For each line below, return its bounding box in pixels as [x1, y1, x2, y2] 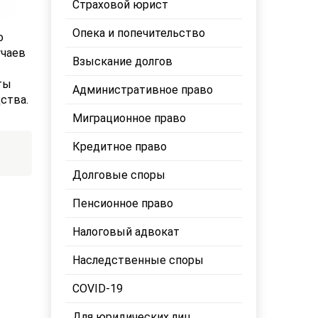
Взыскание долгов [72, 55, 173, 68]
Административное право [72, 83, 214, 97]
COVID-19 [72, 282, 124, 295]
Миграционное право [72, 111, 187, 125]
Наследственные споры [72, 253, 204, 267]
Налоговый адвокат [72, 225, 180, 238]
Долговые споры [72, 168, 166, 182]
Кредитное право [72, 140, 168, 153]
